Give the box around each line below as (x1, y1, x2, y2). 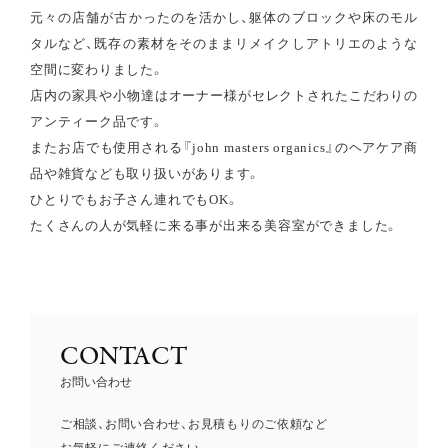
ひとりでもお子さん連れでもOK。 (30, 191, 240, 207)
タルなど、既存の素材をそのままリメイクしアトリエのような (30, 35, 418, 51)
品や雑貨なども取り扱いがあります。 (30, 165, 262, 181)
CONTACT (60, 344, 187, 371)
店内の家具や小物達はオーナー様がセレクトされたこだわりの (30, 87, 418, 103)
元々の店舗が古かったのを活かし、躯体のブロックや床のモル (30, 9, 418, 25)
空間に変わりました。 (30, 61, 165, 77)
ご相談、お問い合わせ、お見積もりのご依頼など (60, 416, 328, 431)
